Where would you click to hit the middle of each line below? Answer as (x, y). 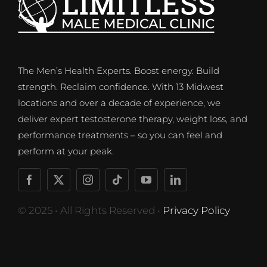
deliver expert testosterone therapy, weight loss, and (132, 119)
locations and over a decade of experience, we (119, 103)
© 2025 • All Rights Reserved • (90, 211)
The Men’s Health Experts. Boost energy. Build (118, 71)
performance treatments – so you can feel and (120, 135)
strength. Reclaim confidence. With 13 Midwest (120, 87)
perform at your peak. (66, 151)
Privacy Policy (196, 211)
